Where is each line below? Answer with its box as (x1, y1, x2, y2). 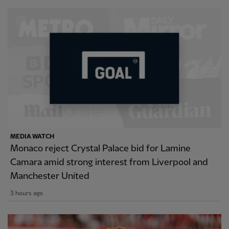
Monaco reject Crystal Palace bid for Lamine (10, 143, 191, 153)
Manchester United (10, 171, 89, 181)
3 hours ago (10, 190, 43, 197)
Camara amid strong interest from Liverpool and (10, 157, 208, 167)
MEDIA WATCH (10, 133, 54, 140)
